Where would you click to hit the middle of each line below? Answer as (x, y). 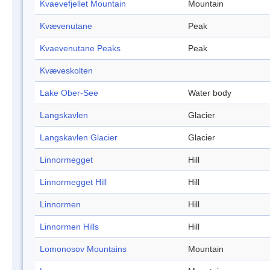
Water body (210, 93)
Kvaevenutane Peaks (80, 49)
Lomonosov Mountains (83, 249)
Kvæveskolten (66, 71)
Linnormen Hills (69, 227)
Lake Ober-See (69, 93)
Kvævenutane (66, 26)
